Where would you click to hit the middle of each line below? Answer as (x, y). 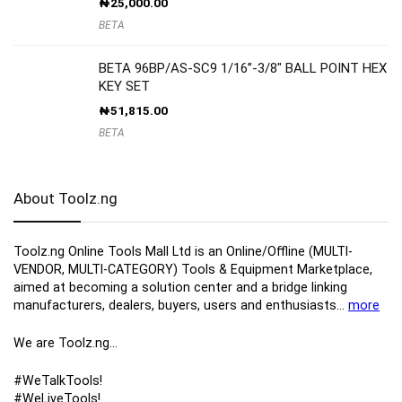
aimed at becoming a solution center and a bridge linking (180, 287)
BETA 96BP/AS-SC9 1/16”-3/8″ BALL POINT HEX (243, 68)
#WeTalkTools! (58, 380)
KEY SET (124, 86)
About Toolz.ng (66, 198)
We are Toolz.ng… (66, 343)
